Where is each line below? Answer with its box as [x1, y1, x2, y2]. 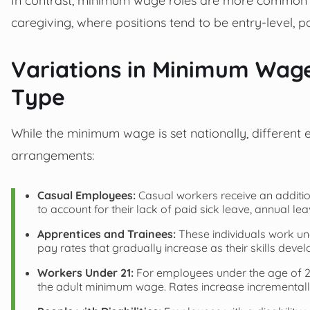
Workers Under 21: [37, 265, 134, 280]
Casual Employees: [37, 188, 136, 202]
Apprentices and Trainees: [37, 226, 176, 241]
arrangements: [11, 147, 94, 163]
